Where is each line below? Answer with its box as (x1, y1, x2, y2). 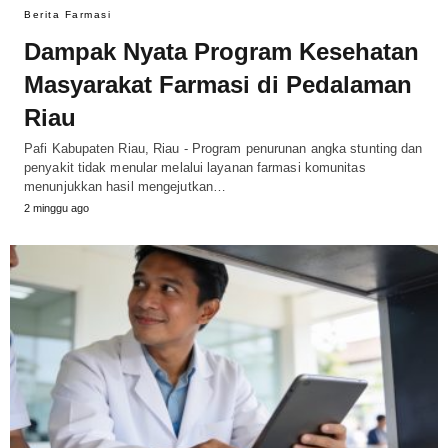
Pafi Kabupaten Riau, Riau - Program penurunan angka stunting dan (24, 140, 423, 156)
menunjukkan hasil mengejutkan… (24, 178, 227, 194)
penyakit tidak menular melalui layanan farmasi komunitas (24, 159, 366, 175)
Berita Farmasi (24, 8, 111, 20)
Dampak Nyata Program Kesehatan (24, 37, 419, 65)
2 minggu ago (24, 201, 89, 214)
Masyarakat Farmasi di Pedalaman (24, 70, 412, 98)
